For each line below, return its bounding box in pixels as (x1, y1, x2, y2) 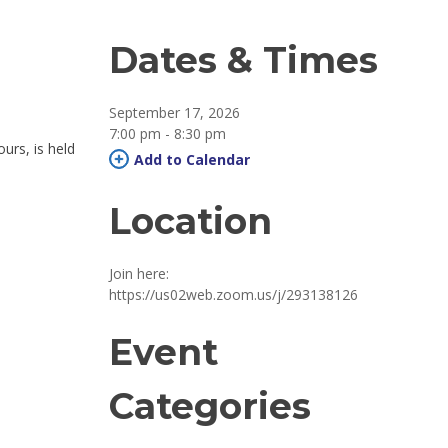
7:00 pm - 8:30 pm (109, 124, 227, 143)
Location (109, 199, 273, 243)
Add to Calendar (134, 150, 251, 169)
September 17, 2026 (109, 103, 241, 122)
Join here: (109, 264, 170, 283)
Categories (109, 384, 312, 428)
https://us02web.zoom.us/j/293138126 (109, 285, 359, 304)
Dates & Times (109, 38, 379, 82)
